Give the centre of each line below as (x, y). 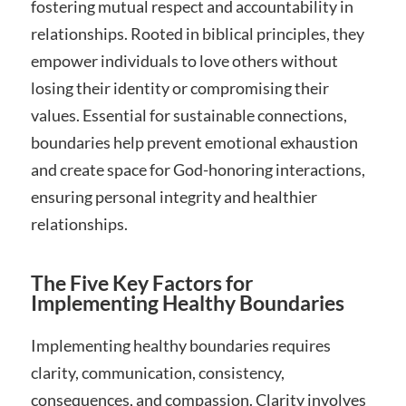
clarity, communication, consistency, (157, 372)
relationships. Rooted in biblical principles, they (197, 33)
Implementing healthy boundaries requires (180, 345)
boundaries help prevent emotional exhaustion (194, 142)
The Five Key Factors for (141, 283)
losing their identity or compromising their (179, 87)
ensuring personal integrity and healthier (174, 196)
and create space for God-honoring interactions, (198, 169)
